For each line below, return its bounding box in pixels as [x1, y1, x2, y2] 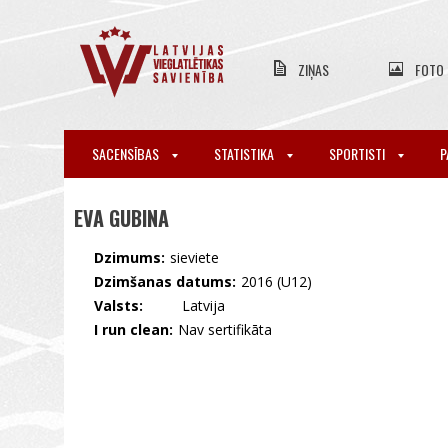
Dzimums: [94, 248, 165, 267]
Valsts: [94, 296, 143, 315]
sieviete [170, 248, 219, 267]
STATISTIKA [214, 143, 277, 164]
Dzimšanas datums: [94, 272, 236, 291]
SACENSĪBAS [92, 143, 162, 164]
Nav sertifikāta [178, 320, 272, 339]
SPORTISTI [329, 143, 388, 164]
